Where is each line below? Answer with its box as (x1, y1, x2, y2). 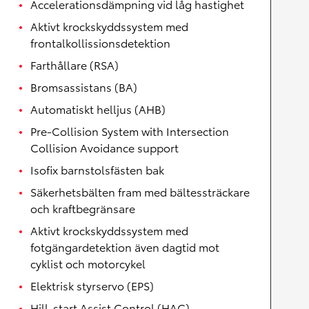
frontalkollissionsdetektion (30, 34, 170, 51)
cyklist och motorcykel (30, 255, 146, 272)
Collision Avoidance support (30, 139, 179, 156)
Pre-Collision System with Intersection (30, 123, 229, 139)
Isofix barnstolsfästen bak (30, 161, 164, 178)
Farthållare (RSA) (30, 57, 119, 73)
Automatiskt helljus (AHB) (30, 101, 166, 117)
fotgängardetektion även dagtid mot (30, 239, 219, 255)
